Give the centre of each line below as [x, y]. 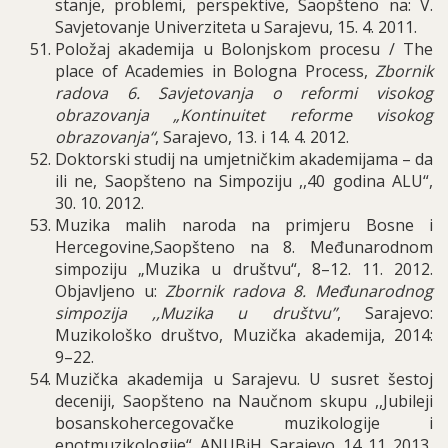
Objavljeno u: [110, 291]
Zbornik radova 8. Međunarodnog [299, 291]
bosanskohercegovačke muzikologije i [244, 423]
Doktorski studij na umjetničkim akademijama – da [244, 159]
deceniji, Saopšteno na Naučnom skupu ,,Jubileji [244, 401]
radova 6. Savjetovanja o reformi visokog [244, 93]
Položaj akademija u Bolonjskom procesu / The [244, 49]
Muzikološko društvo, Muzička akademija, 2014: [244, 335]
